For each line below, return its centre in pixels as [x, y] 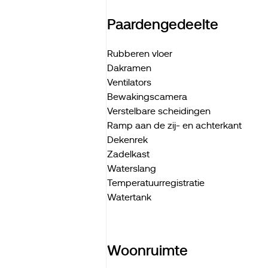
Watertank [129, 197]
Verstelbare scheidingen [159, 111]
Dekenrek [127, 140]
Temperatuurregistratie [156, 183]
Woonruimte [147, 250]
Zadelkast [128, 154]
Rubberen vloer [139, 54]
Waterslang [133, 169]
